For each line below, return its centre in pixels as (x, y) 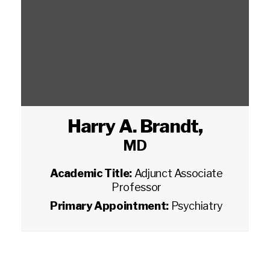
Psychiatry (197, 206)
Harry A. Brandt (133, 126)
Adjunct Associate (178, 173)
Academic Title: (92, 173)
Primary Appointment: (111, 206)
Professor (137, 187)
